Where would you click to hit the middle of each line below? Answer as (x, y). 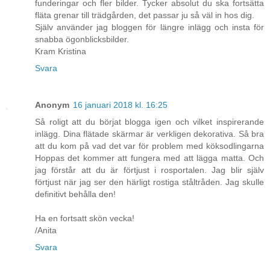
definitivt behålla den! (75, 194)
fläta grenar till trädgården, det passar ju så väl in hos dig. (145, 15)
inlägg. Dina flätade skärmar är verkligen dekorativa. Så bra (149, 134)
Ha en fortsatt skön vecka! (85, 218)
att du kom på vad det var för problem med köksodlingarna (149, 146)
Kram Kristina (61, 51)
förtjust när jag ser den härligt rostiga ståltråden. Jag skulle (149, 182)
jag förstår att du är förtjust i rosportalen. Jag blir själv (149, 170)
